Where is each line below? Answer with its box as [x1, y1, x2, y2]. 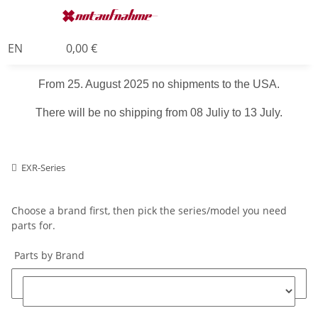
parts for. [11, 218, 55, 232]
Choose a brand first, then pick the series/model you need [11, 203, 287, 217]
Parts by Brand [11, 248, 84, 262]
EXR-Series [21, 160, 65, 174]
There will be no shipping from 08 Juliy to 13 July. [35, 106, 283, 119]
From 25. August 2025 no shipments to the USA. [38, 77, 280, 90]
